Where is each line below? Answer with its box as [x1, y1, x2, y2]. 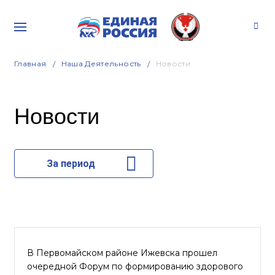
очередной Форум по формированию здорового [27, 261, 243, 272]
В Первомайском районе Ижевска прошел [27, 247, 217, 258]
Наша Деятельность [61, 59, 141, 68]
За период [46, 158, 95, 169]
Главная [14, 59, 47, 68]
